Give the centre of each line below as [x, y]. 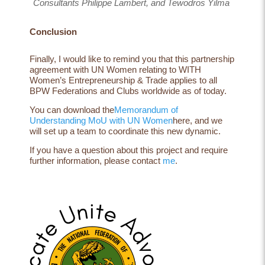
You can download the [72, 109]
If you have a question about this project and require [129, 150]
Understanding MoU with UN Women [101, 120]
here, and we [198, 120]
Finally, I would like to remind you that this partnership [132, 59]
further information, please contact [95, 160]
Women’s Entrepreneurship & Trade [98, 80]
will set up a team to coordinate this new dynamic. [126, 131]
